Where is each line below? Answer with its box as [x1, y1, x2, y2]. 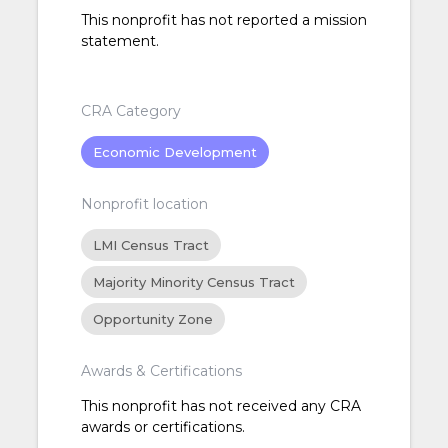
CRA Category [80, 102, 181, 121]
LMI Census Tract [92, 237, 209, 254]
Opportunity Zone [92, 311, 213, 328]
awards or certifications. [80, 418, 245, 437]
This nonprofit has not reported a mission [80, 11, 367, 30]
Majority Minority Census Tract [92, 274, 295, 291]
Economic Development [92, 144, 257, 161]
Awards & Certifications [80, 362, 242, 381]
